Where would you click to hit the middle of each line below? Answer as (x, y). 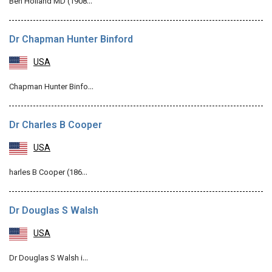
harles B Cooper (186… (48, 173)
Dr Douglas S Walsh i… (49, 259)
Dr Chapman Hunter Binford (71, 40)
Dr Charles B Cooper (56, 126)
